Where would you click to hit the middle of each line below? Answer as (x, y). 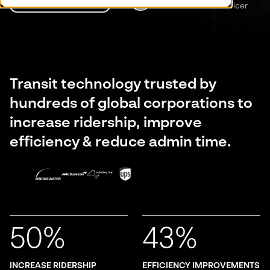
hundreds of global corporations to (131, 104)
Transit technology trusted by (113, 85)
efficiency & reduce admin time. (121, 143)
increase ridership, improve (106, 124)
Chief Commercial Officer (200, 6)
